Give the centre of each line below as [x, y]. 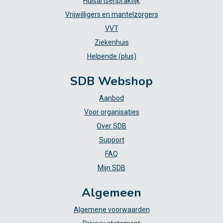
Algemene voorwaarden [111, 210]
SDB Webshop [111, 81]
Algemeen [111, 193]
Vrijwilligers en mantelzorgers [111, 15]
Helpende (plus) [111, 56]
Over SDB [111, 126]
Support [111, 140]
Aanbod [111, 98]
